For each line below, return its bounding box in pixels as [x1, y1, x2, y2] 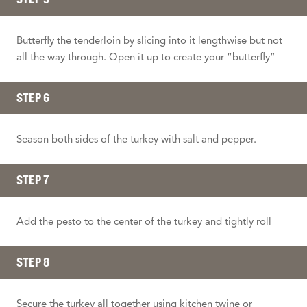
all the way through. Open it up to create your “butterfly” [16, 50, 275, 63]
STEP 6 [16, 89, 49, 106]
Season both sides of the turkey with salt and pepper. [16, 132, 256, 145]
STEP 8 [16, 254, 49, 270]
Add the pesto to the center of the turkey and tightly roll [16, 214, 271, 228]
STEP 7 [16, 171, 49, 188]
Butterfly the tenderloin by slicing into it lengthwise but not [16, 34, 282, 47]
